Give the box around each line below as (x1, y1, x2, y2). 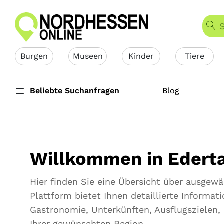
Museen (72, 51, 103, 61)
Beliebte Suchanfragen (30, 86, 119, 95)
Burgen (20, 51, 48, 61)
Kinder (128, 51, 154, 61)
